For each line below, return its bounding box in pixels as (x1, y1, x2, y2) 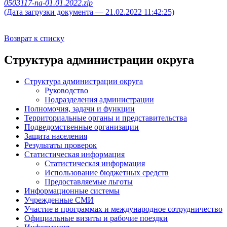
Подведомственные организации (24, 122, 139, 131)
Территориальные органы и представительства (24, 113, 187, 122)
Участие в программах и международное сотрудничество (24, 204, 222, 213)
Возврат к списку (4, 34, 64, 43)
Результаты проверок (24, 140, 97, 149)
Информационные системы (24, 186, 120, 195)
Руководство (45, 86, 88, 95)
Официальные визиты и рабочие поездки (24, 213, 168, 222)
